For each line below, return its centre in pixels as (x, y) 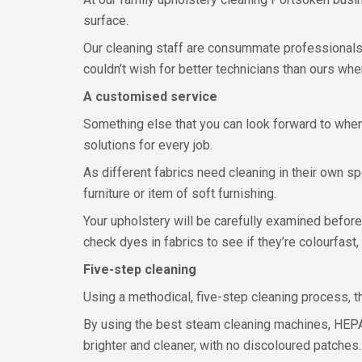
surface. (106, 21)
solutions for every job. (148, 145)
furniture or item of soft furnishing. (180, 194)
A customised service (150, 97)
